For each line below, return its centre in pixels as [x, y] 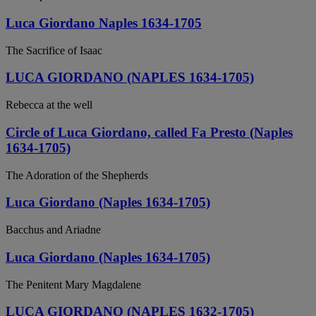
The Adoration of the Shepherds [77, 175]
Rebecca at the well [49, 105]
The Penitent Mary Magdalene [73, 284]
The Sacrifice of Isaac [54, 50]
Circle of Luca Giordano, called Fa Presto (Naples [149, 132]
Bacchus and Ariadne [53, 230]
